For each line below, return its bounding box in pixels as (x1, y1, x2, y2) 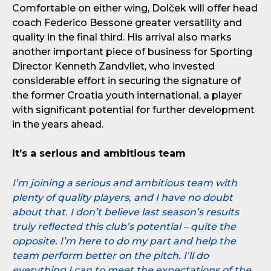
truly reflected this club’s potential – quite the (12, 221, 236, 232)
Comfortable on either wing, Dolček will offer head (12, 2, 258, 14)
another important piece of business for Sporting (12, 46, 252, 57)
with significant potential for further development (12, 104, 255, 116)
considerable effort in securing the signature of (12, 75, 241, 87)
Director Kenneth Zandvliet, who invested (12, 60, 215, 72)
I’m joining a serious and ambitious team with (12, 177, 237, 189)
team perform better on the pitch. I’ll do (12, 250, 209, 261)
